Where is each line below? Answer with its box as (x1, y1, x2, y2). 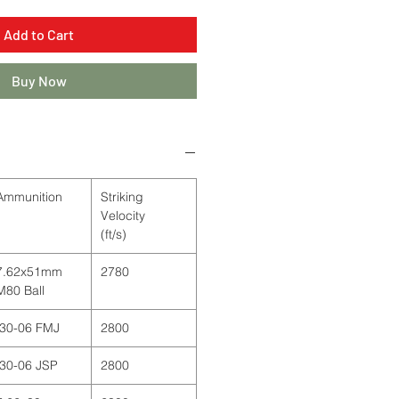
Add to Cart (4, 26, 74, 44)
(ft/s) (101, 226, 126, 243)
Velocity (101, 208, 145, 224)
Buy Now (11, 72, 67, 90)
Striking (101, 189, 143, 206)
